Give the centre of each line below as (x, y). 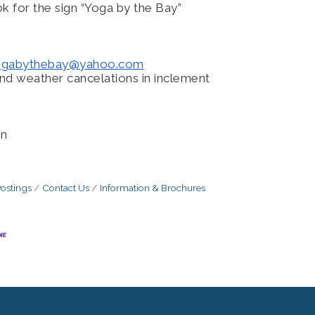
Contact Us (65, 187)
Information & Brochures (152, 187)
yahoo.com (112, 64)
